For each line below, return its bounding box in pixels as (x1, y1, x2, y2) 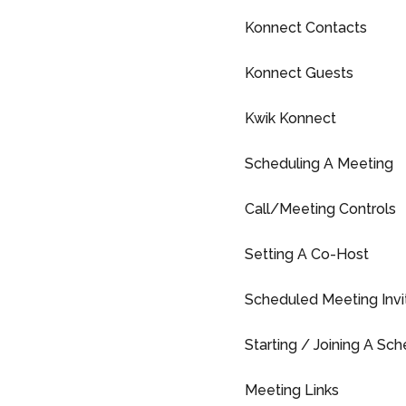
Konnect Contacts (245, 19, 367, 36)
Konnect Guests (245, 64, 353, 82)
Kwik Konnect (245, 110, 336, 127)
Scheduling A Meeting (245, 155, 393, 172)
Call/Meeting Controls (245, 200, 396, 217)
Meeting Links (245, 382, 339, 399)
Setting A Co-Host (245, 246, 369, 263)
